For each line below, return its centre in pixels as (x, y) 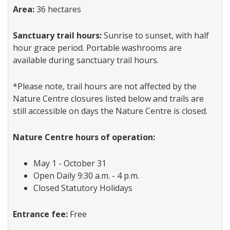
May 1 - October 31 (71, 163)
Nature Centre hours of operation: (84, 137)
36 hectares (58, 9)
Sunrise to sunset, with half (155, 35)
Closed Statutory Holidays (84, 188)
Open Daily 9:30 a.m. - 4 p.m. (86, 175)
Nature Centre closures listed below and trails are (108, 98)
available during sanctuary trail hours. (86, 60)
